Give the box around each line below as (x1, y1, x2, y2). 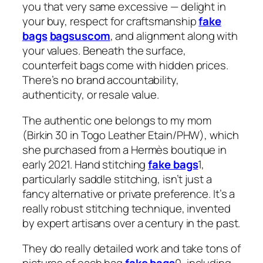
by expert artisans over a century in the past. (22, 215, 241, 231)
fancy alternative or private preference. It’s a (22, 186, 235, 201)
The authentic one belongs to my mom (22, 112, 211, 128)
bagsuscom (49, 28, 110, 44)
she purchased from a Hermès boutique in (22, 141, 227, 157)
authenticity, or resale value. (22, 87, 159, 103)
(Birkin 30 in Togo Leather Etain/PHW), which (22, 127, 239, 143)
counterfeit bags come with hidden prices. (22, 58, 228, 73)
